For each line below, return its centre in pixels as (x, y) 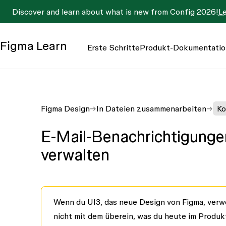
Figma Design (65, 108)
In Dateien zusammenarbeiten (151, 108)
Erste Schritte (114, 47)
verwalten (75, 155)
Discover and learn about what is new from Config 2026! (115, 12)
